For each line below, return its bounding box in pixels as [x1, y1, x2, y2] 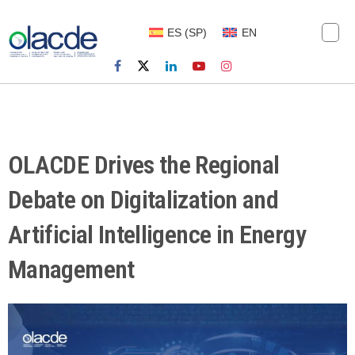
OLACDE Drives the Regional [8, 150, 280, 181]
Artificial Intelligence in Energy [8, 219, 306, 250]
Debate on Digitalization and [8, 185, 279, 216]
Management [8, 254, 135, 285]
